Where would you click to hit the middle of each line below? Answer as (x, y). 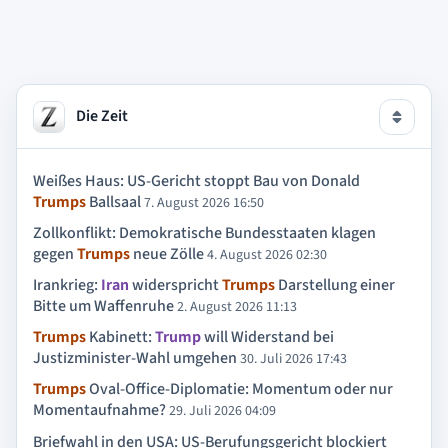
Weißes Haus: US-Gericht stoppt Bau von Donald (196, 180)
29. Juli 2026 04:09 (222, 411)
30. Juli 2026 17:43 (293, 359)
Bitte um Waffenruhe (103, 305)
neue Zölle (167, 253)
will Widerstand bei (267, 337)
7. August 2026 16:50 (204, 202)
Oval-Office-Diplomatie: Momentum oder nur (239, 389)
